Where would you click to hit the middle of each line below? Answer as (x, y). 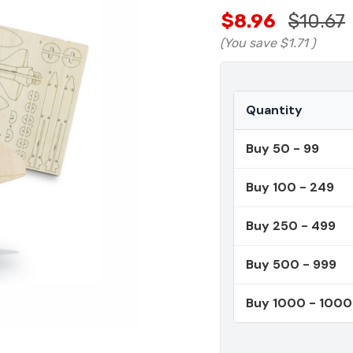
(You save (248, 43)
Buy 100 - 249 (290, 188)
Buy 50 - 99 (282, 149)
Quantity (274, 110)
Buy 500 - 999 (291, 265)
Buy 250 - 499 (291, 226)
